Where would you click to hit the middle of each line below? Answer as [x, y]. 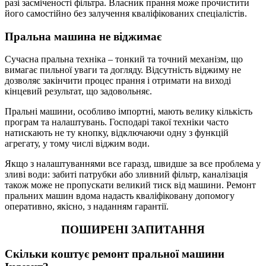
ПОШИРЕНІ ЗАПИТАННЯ [133, 229]
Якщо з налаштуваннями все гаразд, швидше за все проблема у [133, 164]
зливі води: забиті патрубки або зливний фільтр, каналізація [126, 175]
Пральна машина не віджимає [83, 36]
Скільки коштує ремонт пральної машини [115, 254]
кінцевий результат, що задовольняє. [78, 91]
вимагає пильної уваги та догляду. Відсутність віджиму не [123, 70]
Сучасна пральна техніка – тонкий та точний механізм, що [124, 59]
